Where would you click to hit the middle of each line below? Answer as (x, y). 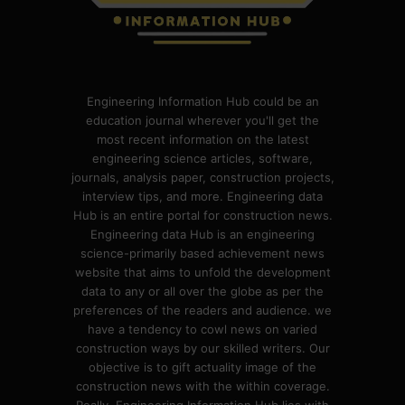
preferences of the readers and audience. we (202, 311)
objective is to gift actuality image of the (202, 367)
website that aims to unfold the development (202, 273)
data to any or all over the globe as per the (202, 292)
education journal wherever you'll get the (202, 121)
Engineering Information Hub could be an (202, 102)
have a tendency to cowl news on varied (202, 330)
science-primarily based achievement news (202, 254)
